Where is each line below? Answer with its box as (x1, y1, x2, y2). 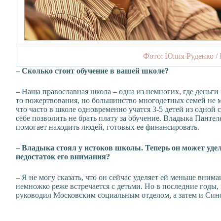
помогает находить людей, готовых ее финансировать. (16, 123, 199, 131)
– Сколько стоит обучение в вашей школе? (16, 67, 169, 75)
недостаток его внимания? (16, 152, 110, 161)
